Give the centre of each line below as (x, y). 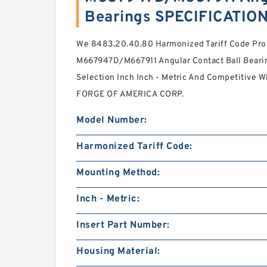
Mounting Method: (118, 173)
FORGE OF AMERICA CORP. (130, 94)
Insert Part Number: (123, 225)
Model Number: (112, 120)
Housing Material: (118, 251)
